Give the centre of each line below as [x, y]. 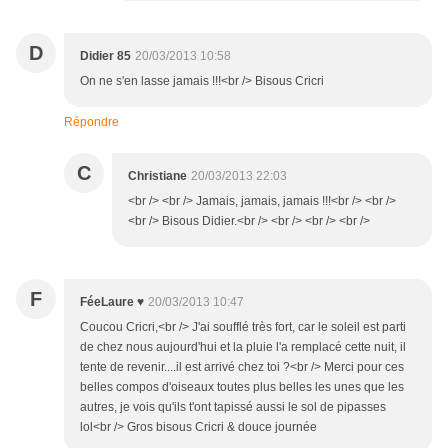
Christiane [157, 176]
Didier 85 [105, 56]
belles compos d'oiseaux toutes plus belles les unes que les [242, 387]
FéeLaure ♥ [112, 302]
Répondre [91, 122]
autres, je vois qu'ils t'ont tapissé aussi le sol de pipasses [233, 407]
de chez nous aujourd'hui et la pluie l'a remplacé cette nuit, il [243, 347]
